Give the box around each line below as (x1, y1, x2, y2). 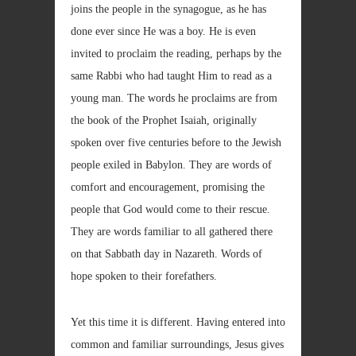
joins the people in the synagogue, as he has (71, 3, 266, 15)
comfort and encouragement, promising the (71, 181, 265, 193)
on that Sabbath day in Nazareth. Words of (71, 248, 262, 260)
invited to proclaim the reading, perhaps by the (71, 48, 281, 60)
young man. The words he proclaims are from (71, 92, 277, 104)
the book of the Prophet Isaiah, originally (71, 114, 257, 126)
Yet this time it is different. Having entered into (71, 316, 285, 328)
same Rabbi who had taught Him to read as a (71, 70, 272, 82)
